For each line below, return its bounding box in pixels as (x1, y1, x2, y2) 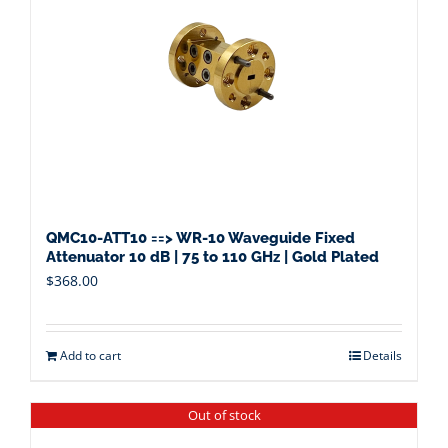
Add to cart (60, 347, 121, 364)
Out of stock (187, 405, 261, 424)
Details (363, 347, 402, 364)
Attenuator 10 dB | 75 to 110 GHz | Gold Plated (46, 248, 379, 266)
